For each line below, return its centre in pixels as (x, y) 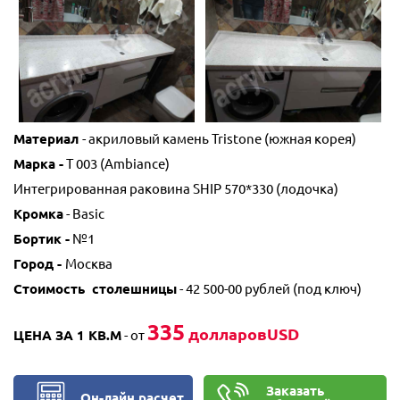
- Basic (84, 214)
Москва (89, 264)
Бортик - (42, 239)
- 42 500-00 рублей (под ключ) (269, 289)
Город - (39, 264)
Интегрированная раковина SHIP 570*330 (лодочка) (176, 189)
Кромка (38, 214)
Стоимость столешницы (95, 289)
